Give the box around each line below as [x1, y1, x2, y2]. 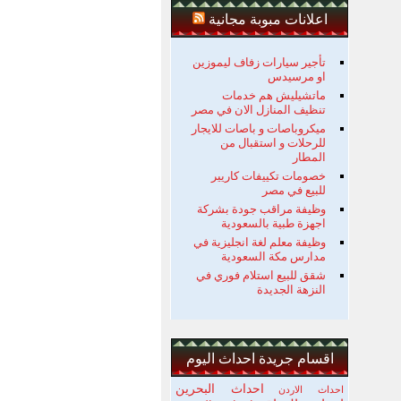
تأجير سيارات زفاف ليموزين [192, 55, 326, 69]
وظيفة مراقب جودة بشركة [197, 202, 326, 216]
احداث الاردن [278, 385, 345, 395]
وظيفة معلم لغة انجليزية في [193, 235, 326, 249]
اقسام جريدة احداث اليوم [185, 351, 334, 366]
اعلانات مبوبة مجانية [208, 12, 328, 27]
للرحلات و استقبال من [220, 136, 326, 149]
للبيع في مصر [262, 183, 326, 197]
